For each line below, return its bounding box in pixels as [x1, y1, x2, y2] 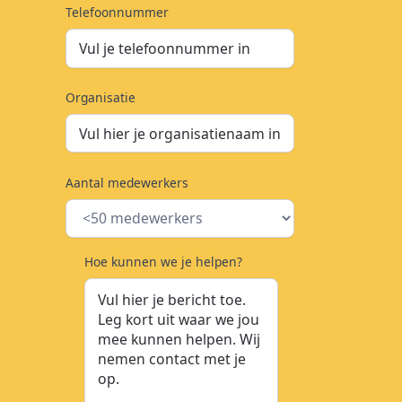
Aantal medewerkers [66, 173, 189, 191]
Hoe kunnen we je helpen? [83, 253, 242, 271]
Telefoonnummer [66, 4, 170, 22]
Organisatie [66, 89, 136, 107]
